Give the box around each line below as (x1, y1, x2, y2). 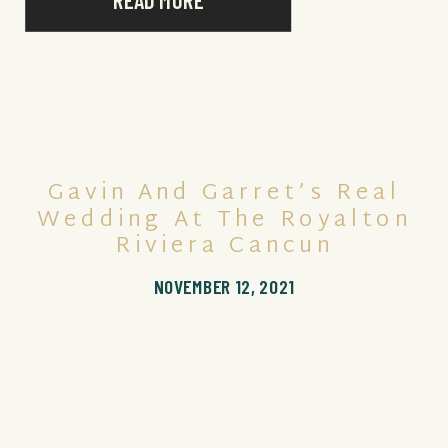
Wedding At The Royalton (37, 200, 413, 241)
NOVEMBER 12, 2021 (154, 274, 294, 299)
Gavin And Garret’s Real (47, 173, 402, 215)
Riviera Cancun (114, 226, 335, 268)
